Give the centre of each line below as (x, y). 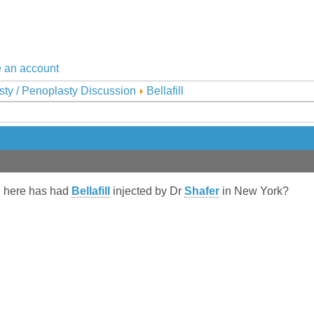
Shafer (202, 191)
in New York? (254, 191)
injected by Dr (147, 191)
